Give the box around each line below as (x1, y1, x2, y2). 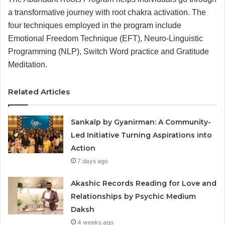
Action (71, 143, 96, 153)
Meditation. (8, 60, 49, 69)
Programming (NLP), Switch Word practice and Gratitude (8, 47, 209, 56)
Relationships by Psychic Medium (71, 191, 196, 201)
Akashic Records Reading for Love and (71, 178, 217, 188)
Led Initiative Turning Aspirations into (71, 130, 212, 140)
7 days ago (77, 157, 108, 165)
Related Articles (8, 86, 70, 96)
